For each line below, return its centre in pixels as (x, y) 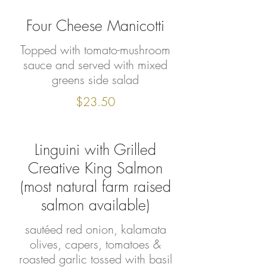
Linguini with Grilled (95, 150)
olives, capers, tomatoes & (95, 244)
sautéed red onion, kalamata (95, 229)
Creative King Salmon (95, 168)
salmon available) (95, 205)
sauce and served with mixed (95, 65)
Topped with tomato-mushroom (95, 50)
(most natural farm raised (95, 187)
